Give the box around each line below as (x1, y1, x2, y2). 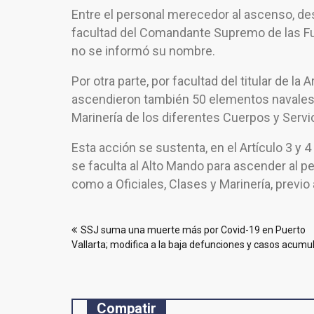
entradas (71, 252, 139, 272)
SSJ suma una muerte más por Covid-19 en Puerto (81, 224, 306, 235)
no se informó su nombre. (71, 43, 215, 58)
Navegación (71, 206, 162, 226)
